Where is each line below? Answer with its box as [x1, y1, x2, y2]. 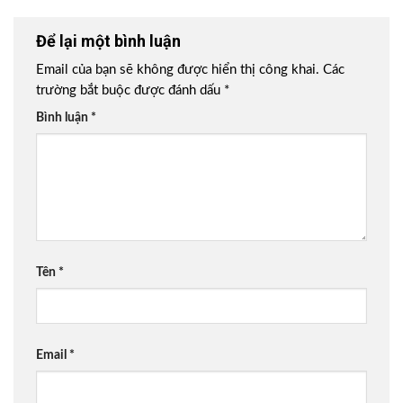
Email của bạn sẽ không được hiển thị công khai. [36, 63, 319, 77]
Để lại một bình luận [36, 31, 184, 51]
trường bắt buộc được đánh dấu [36, 84, 224, 98]
